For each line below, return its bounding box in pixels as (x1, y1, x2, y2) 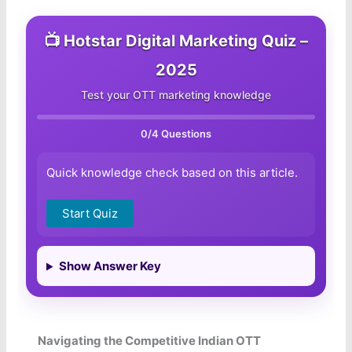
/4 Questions (148, 127, 211, 141)
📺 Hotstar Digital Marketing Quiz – (44, 31, 308, 51)
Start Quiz (62, 206, 119, 222)
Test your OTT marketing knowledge (81, 88, 271, 102)
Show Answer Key (58, 258, 161, 274)
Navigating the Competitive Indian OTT (38, 333, 262, 349)
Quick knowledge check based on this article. (46, 165, 299, 181)
